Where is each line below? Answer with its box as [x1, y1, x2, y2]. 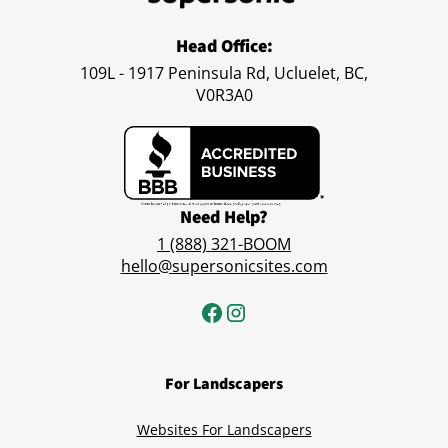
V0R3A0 [195, 83, 253, 106]
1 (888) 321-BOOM [157, 232, 291, 255]
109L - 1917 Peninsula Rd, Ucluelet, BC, [80, 61, 368, 84]
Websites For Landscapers [136, 419, 312, 439]
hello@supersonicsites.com [120, 254, 328, 277]
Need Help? [180, 204, 268, 230]
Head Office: [175, 33, 273, 59]
